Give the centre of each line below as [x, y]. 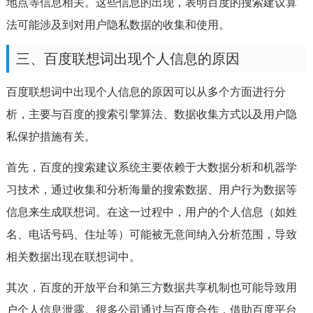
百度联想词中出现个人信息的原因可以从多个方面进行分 [146, 92]
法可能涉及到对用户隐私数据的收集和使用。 [118, 25]
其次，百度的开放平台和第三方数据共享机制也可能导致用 [151, 287]
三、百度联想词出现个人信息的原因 [128, 59]
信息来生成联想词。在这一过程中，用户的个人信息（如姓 [151, 212]
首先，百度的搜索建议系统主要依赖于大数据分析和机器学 [151, 167]
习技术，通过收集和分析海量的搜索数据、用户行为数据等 [151, 190]
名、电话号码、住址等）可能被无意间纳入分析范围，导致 [151, 234]
